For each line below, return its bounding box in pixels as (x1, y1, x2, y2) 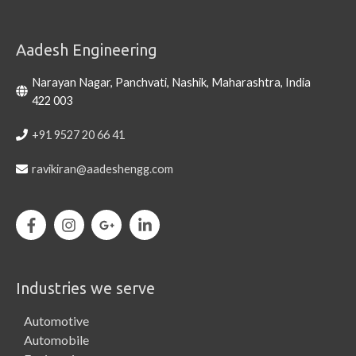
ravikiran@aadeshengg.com (32, 161, 173, 176)
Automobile (24, 331, 89, 347)
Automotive (24, 312, 89, 328)
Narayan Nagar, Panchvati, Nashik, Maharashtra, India (32, 75, 311, 89)
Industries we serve (16, 278, 155, 297)
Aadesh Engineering (16, 40, 157, 59)
